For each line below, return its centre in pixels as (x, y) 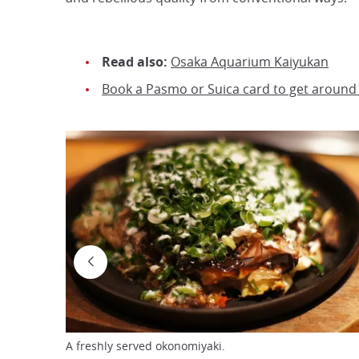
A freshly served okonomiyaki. (145, 346)
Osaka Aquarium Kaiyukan (250, 62)
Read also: (135, 62)
